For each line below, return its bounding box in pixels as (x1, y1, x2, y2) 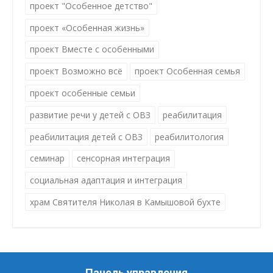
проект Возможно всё (30, 65, 122, 77)
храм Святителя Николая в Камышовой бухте (30, 196, 221, 208)
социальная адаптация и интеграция (30, 174, 182, 186)
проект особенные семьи (30, 87, 135, 99)
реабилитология (155, 130, 224, 143)
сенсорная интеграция (77, 152, 170, 165)
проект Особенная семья (135, 65, 240, 77)
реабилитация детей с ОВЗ (30, 130, 143, 143)
